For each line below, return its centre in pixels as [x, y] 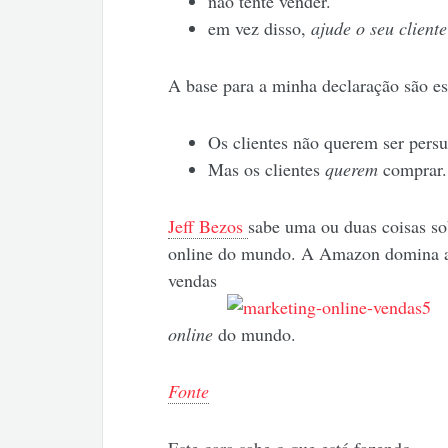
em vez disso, [259, 28]
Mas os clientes [266, 169]
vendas [192, 280]
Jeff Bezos [207, 226]
